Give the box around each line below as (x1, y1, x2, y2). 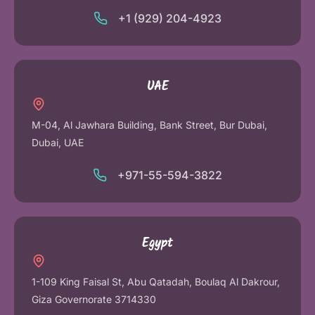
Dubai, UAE (32, 136, 84, 149)
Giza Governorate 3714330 (32, 293, 156, 306)
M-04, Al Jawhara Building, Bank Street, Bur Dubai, (32, 119, 267, 131)
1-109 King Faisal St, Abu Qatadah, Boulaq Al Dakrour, (32, 276, 280, 288)
